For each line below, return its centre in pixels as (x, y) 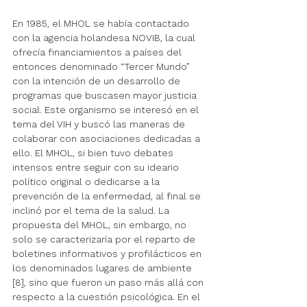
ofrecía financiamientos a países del (98, 52)
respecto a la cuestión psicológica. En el (108, 297)
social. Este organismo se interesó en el (107, 110)
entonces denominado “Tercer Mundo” (102, 67)
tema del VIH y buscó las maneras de (100, 124)
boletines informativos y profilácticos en (108, 254)
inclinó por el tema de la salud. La (92, 211)
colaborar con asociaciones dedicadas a (108, 139)
